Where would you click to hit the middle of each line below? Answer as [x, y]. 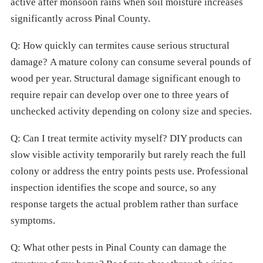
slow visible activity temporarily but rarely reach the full [128, 155]
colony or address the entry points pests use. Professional [129, 171]
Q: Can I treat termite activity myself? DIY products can [127, 138]
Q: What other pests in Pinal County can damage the [119, 247]
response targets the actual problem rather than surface [124, 204]
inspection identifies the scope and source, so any [114, 188]
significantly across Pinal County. [80, 18]
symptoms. [33, 220]
